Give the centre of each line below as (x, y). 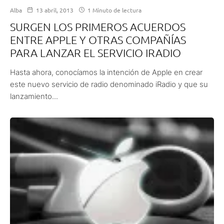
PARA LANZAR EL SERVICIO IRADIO (95, 52)
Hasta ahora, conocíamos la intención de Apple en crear (106, 72)
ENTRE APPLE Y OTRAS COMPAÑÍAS (98, 39)
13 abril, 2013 (55, 10)
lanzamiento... (34, 96)
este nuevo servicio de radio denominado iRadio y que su (109, 84)
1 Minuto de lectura (114, 10)
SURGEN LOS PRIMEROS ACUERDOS (98, 26)
